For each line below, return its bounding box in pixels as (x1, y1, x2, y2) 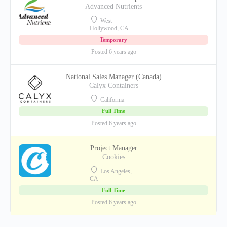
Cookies (102, 153, 125, 161)
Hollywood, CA (90, 25, 129, 32)
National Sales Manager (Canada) (65, 73, 162, 81)
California (99, 96, 125, 103)
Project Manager (90, 144, 137, 152)
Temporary (100, 36, 127, 43)
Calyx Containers (89, 82, 138, 89)
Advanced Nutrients (85, 3, 142, 10)
